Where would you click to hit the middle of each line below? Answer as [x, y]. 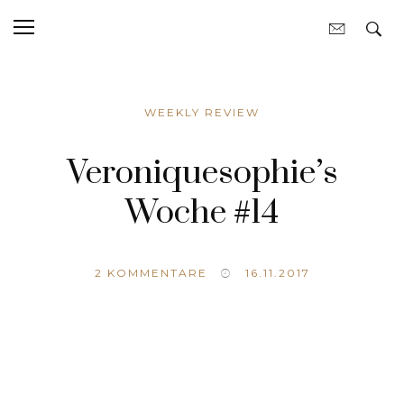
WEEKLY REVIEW [202, 112]
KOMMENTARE [155, 273]
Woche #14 [202, 213]
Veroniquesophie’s [202, 173]
